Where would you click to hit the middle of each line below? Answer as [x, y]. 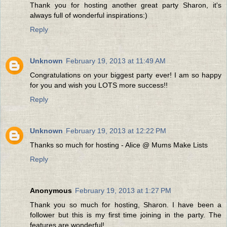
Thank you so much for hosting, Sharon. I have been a [126, 204]
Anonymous [51, 190]
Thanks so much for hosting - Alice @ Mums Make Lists [119, 145]
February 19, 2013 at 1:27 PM [123, 190]
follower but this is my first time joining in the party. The [126, 215]
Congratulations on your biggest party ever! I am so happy [126, 75]
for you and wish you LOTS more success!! [99, 85]
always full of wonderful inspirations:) [89, 15]
